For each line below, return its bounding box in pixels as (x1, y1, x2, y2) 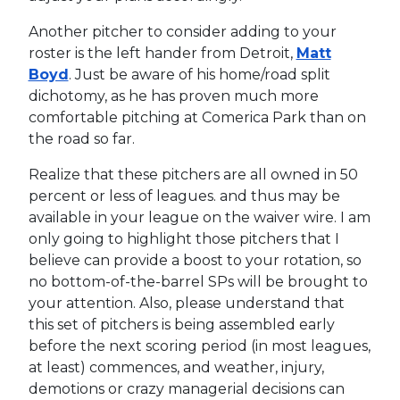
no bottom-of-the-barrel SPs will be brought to (28, 272, 368, 290)
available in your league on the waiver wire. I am (28, 208, 371, 226)
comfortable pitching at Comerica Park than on (28, 108, 366, 126)
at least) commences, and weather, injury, (28, 358, 324, 376)
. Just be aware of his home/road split (68, 65, 330, 83)
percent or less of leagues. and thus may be (28, 187, 340, 204)
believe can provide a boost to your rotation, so (28, 251, 362, 269)
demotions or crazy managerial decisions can (28, 379, 345, 397)
